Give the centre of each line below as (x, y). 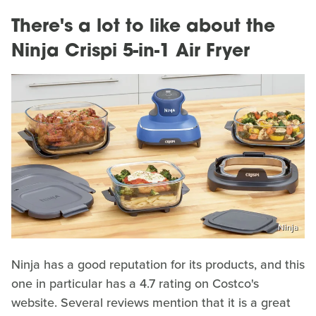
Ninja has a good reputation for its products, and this (158, 265)
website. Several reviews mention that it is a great (151, 303)
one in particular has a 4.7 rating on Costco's (135, 284)
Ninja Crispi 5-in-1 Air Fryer (130, 51)
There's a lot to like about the (143, 27)
